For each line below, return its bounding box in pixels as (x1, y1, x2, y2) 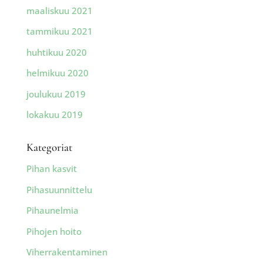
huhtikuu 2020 (26, 46, 87, 58)
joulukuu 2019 (26, 87, 86, 100)
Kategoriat (26, 140, 72, 154)
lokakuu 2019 (26, 109, 83, 121)
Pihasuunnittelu (26, 183, 92, 195)
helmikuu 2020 (26, 67, 89, 79)
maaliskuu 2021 (26, 4, 93, 16)
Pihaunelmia (26, 204, 79, 217)
